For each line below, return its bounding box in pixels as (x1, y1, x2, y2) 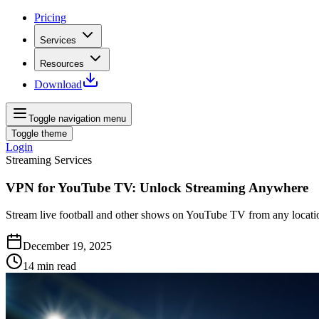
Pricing (34, 11, 66, 23)
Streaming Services (6, 154, 92, 166)
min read (37, 260, 76, 273)
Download (34, 78, 82, 90)
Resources (40, 58, 84, 69)
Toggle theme (11, 128, 67, 139)
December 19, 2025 (23, 240, 112, 253)
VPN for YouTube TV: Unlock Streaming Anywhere (6, 179, 308, 195)
